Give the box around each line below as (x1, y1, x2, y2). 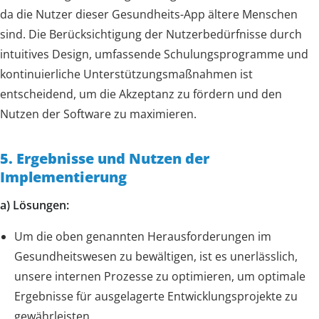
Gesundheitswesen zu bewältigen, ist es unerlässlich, (14, 248, 298, 264)
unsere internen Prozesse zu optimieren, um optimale (14, 268, 305, 284)
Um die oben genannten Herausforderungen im (14, 228, 271, 244)
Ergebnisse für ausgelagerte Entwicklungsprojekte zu (14, 288, 298, 304)
